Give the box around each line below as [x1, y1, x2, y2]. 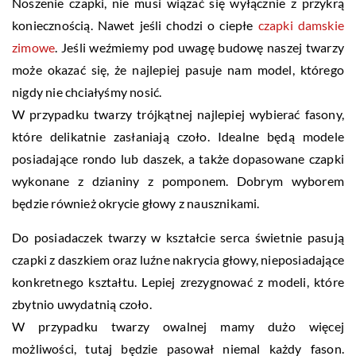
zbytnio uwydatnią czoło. [12, 296, 152, 312]
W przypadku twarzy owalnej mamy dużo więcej [12, 319, 344, 335]
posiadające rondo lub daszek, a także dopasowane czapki [12, 151, 344, 167]
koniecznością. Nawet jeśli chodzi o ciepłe [12, 17, 258, 33]
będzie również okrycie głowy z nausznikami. [12, 195, 260, 211]
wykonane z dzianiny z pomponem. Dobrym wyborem [12, 173, 344, 189]
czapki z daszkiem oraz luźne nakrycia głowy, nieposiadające [12, 252, 344, 268]
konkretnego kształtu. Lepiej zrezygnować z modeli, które [12, 274, 344, 290]
